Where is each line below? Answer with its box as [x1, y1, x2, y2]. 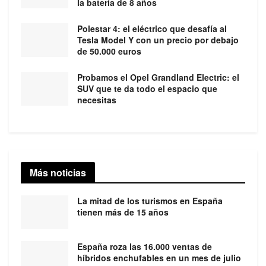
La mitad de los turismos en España [77, 195, 223, 207]
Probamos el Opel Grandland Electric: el [77, 71, 239, 84]
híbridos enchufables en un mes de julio [77, 252, 241, 264]
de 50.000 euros [77, 45, 141, 58]
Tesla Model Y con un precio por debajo [77, 34, 239, 46]
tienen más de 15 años [77, 206, 169, 218]
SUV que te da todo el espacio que [77, 83, 217, 95]
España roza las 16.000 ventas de [77, 240, 212, 253]
